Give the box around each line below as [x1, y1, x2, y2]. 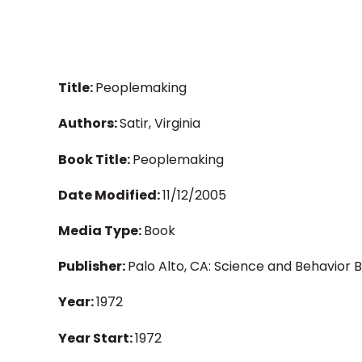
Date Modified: [58, 185, 162, 204]
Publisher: [58, 257, 128, 276]
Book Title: [58, 149, 133, 169]
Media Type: [58, 221, 144, 240]
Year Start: [58, 328, 135, 347]
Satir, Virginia [120, 114, 200, 133]
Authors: [58, 114, 120, 133]
